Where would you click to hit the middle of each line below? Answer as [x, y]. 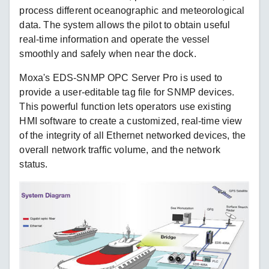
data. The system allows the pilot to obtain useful [125, 25]
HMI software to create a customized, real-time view [131, 121]
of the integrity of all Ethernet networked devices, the [133, 135]
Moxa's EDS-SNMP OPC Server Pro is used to [121, 77]
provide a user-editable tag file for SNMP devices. [127, 92]
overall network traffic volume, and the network [120, 150]
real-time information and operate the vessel [115, 39]
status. [34, 164]
